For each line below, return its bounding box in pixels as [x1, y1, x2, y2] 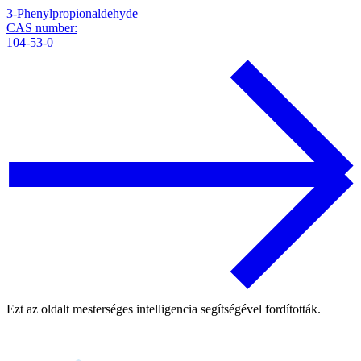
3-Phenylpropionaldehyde [6, 6, 138, 21]
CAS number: [6, 21, 77, 35]
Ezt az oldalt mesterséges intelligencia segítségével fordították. [6, 301, 321, 316]
